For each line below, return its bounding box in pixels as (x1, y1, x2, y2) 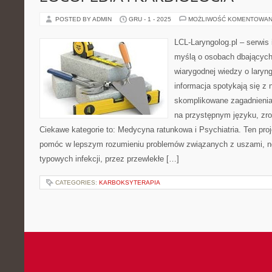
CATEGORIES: (55, 179, 99, 186)
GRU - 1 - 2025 (129, 16, 171, 22)
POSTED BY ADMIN (55, 16, 114, 22)
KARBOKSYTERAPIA (99, 179, 160, 186)
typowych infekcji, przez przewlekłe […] (39, 154, 179, 163)
